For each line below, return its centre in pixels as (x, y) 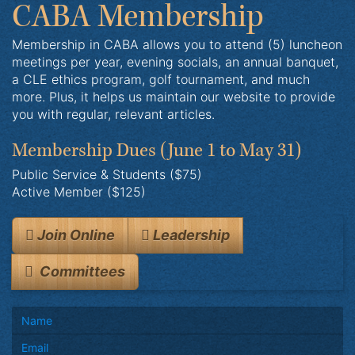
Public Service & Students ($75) (107, 175)
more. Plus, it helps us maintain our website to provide (174, 97)
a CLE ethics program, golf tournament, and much (161, 80)
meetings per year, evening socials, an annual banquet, (175, 62)
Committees (79, 272)
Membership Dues (84, 151)
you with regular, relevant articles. (113, 115)
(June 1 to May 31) (231, 151)
